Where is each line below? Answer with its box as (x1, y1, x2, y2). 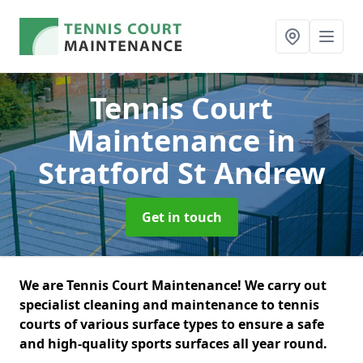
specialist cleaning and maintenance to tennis (19, 296, 319, 314)
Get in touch (141, 208, 222, 226)
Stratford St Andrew (37, 153, 326, 193)
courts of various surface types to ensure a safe (19, 315, 324, 333)
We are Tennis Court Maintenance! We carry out (19, 276, 327, 294)
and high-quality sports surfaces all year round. (19, 335, 331, 352)
